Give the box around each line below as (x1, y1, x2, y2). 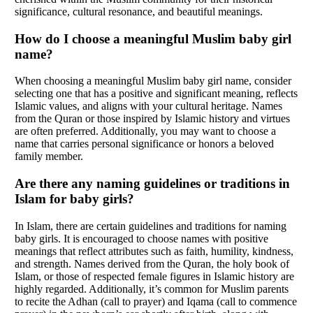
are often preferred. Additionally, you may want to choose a (15, 125, 276, 138)
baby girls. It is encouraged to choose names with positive (15, 232, 268, 245)
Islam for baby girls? (15, 191, 134, 207)
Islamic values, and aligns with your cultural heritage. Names (15, 100, 282, 112)
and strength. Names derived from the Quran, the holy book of (15, 257, 289, 270)
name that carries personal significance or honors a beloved (15, 138, 274, 150)
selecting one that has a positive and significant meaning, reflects (15, 87, 298, 100)
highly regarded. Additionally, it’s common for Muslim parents (15, 282, 289, 295)
